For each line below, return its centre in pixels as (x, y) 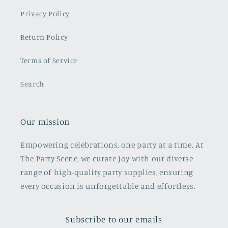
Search (32, 83)
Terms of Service (49, 60)
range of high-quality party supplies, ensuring (107, 173)
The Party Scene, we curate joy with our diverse (107, 159)
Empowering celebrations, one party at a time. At (112, 145)
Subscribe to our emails (114, 220)
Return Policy (44, 37)
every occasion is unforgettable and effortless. (108, 186)
